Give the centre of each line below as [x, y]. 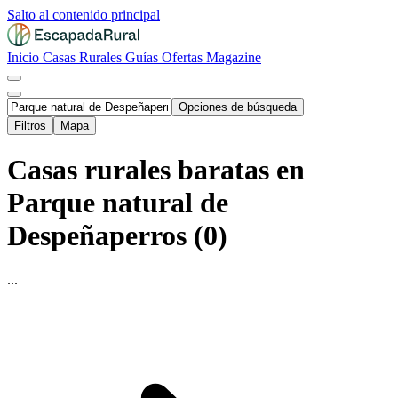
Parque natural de [118, 203]
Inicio [25, 57]
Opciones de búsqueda [238, 107]
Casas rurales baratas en [156, 170]
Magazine [234, 57]
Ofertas [184, 57]
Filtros [30, 126]
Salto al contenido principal [84, 15]
